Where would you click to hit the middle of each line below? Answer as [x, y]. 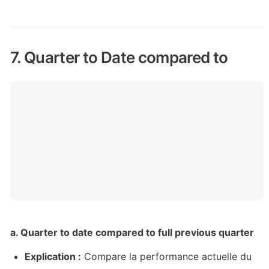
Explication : [53, 257]
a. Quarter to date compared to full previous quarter [132, 233]
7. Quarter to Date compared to [119, 57]
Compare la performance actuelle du [166, 257]
